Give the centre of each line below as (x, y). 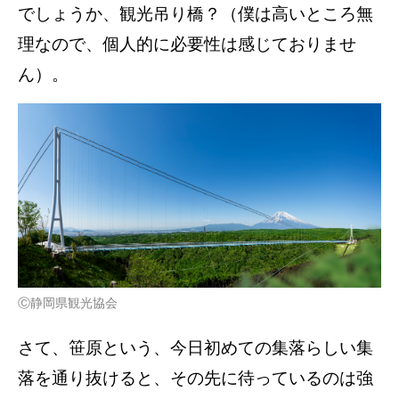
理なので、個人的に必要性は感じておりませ (187, 45)
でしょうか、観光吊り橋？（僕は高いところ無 (195, 14)
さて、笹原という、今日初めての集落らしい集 (195, 347)
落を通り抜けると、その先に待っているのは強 (195, 378)
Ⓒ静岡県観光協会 (68, 302)
